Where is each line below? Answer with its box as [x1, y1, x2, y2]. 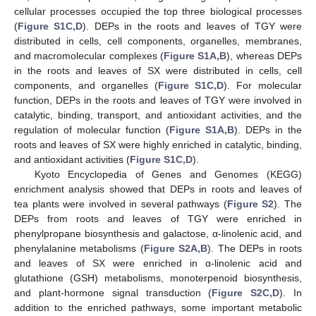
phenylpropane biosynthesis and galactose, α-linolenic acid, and [14, 228, 302, 240]
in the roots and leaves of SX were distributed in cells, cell [14, 65, 302, 77]
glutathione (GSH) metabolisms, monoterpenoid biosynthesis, [14, 272, 302, 284]
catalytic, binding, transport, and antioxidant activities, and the [14, 109, 302, 121]
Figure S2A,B [143, 243, 208, 255]
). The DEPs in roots [207, 243, 303, 255]
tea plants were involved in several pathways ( [14, 198, 227, 210]
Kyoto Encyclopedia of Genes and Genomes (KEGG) [34, 169, 302, 181]
